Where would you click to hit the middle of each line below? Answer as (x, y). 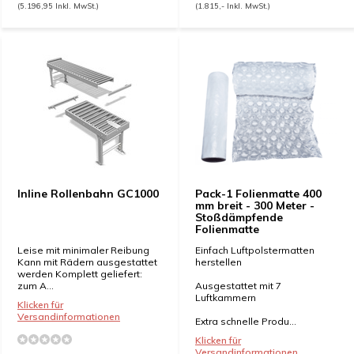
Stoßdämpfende (239, 217)
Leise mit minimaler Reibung (83, 250)
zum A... (36, 286)
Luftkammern (226, 298)
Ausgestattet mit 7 (238, 286)
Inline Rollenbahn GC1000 (88, 194)
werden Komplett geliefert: (80, 274)
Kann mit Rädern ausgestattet (87, 262)
